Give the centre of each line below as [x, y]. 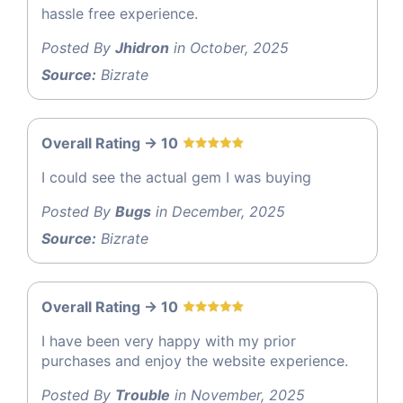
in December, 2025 [218, 211]
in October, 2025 [229, 47]
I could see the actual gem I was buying [176, 177]
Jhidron [142, 47]
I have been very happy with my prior [169, 340]
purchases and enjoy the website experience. [195, 360]
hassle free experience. [120, 13]
